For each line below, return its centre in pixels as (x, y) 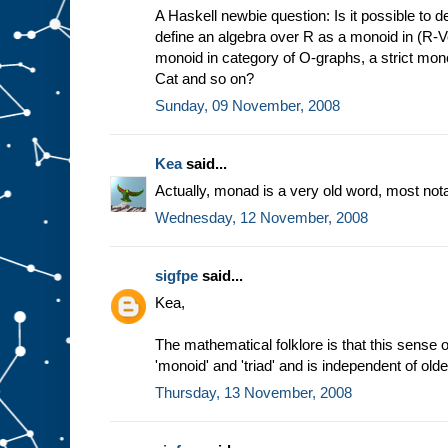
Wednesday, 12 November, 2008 (261, 217)
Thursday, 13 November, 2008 (253, 392)
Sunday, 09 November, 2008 (247, 105)
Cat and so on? (204, 78)
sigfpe (176, 275)
